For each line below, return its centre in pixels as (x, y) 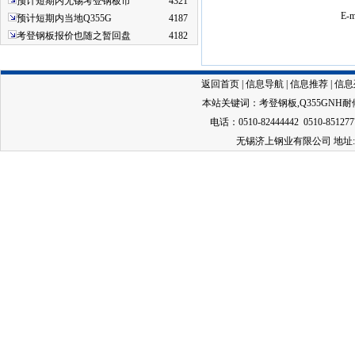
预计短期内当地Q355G (64, 18)
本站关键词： (230, 103)
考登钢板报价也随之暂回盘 (74, 36)
